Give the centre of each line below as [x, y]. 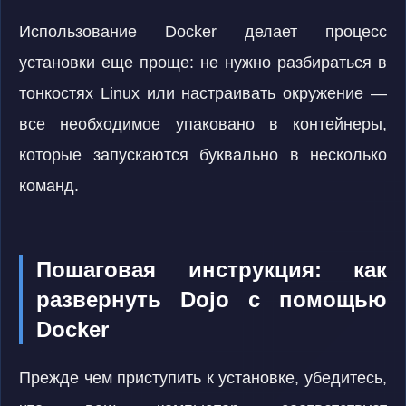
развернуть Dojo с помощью [212, 300]
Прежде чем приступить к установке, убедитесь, [203, 378]
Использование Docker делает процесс [203, 32]
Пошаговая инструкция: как [212, 270]
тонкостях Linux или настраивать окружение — [203, 93]
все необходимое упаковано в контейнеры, [203, 124]
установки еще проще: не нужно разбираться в [203, 63]
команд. [49, 186]
